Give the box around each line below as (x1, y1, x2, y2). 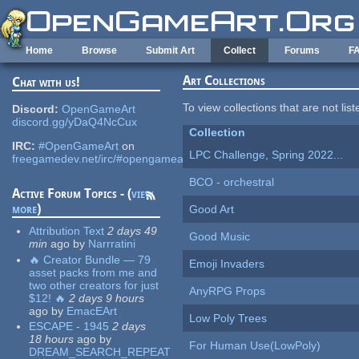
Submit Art (146, 45, 195, 56)
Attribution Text (29, 224, 105, 238)
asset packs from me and (29, 265, 158, 279)
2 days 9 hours (69, 291, 145, 305)
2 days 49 (107, 224, 158, 238)
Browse (82, 45, 117, 56)
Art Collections (183, 73, 266, 89)
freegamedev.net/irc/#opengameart (12, 152, 192, 166)
